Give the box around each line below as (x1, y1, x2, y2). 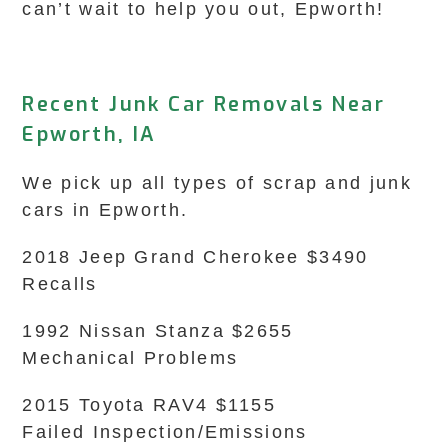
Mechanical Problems (22, 348, 239, 368)
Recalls (22, 274, 98, 294)
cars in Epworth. (22, 200, 189, 220)
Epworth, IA (22, 121, 157, 148)
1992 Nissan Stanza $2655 (22, 321, 294, 341)
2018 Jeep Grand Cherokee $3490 (22, 247, 369, 267)
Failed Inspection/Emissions (22, 422, 308, 442)
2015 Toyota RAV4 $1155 (22, 395, 277, 415)
